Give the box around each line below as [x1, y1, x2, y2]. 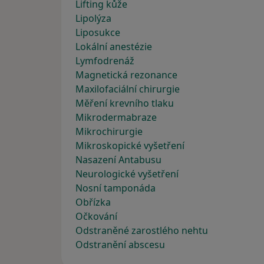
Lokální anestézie [75, 40, 152, 53]
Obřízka [75, 196, 111, 209]
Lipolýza [75, 12, 111, 25]
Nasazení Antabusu [75, 153, 161, 166]
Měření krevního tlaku [75, 97, 174, 110]
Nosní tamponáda [75, 181, 156, 194]
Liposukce [75, 26, 120, 39]
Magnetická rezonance [75, 68, 177, 81]
